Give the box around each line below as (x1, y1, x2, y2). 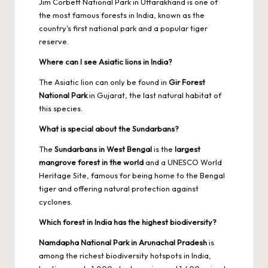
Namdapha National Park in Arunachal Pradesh (39, 237, 207, 247)
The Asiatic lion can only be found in (39, 77, 169, 87)
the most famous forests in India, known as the (39, 10, 205, 20)
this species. (39, 103, 83, 113)
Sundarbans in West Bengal (54, 144, 152, 154)
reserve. (39, 36, 69, 46)
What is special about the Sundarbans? (39, 123, 179, 133)
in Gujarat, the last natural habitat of (87, 90, 221, 100)
